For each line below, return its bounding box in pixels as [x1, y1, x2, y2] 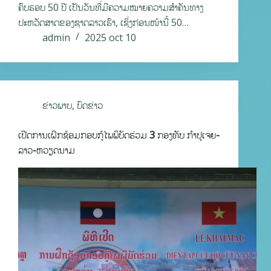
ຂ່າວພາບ [42, 99, 72, 113]
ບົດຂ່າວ [77, 99, 103, 113]
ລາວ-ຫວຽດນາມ [18, 143, 75, 157]
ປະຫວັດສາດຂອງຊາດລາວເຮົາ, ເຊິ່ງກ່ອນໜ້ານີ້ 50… [18, 16, 189, 30]
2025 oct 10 [85, 31, 136, 45]
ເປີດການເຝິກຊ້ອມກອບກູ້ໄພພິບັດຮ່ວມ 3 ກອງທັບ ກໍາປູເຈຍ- [18, 128, 220, 142]
